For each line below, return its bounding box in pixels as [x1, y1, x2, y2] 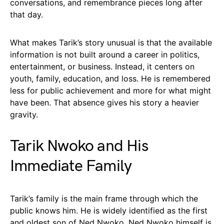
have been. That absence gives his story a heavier [10, 97, 199, 107]
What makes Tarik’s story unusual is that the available [10, 37, 212, 47]
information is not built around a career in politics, [10, 49, 199, 59]
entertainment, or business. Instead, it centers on [10, 61, 194, 71]
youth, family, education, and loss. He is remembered [10, 73, 210, 83]
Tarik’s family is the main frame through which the [10, 193, 198, 203]
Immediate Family [10, 156, 132, 176]
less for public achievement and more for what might [10, 85, 211, 95]
